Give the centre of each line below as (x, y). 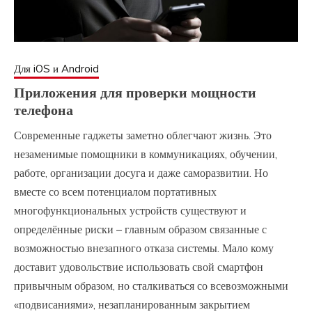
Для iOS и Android (56, 69)
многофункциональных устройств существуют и (130, 211)
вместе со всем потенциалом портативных (115, 192)
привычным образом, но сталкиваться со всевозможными (151, 286)
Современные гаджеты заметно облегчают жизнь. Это (143, 135)
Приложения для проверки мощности (135, 93)
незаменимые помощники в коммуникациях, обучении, (146, 154)
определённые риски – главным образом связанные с (140, 229)
